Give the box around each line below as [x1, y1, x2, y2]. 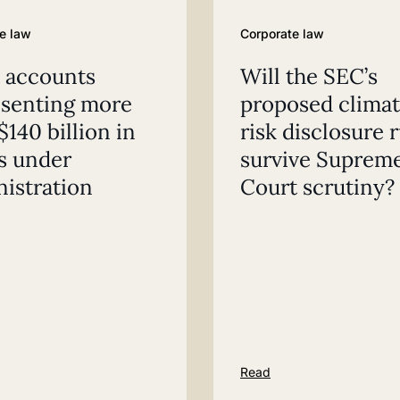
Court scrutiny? [240, 172, 395, 201]
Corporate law [240, 25, 324, 41]
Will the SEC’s [240, 62, 378, 90]
